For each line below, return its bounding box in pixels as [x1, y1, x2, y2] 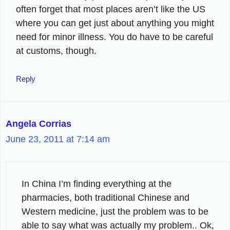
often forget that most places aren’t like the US [16, 4, 205, 14]
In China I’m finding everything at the [22, 178, 171, 189]
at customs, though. [16, 45, 97, 56]
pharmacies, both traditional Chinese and [22, 192, 189, 203]
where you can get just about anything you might [16, 17, 214, 28]
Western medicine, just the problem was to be [22, 206, 208, 217]
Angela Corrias [6, 118, 71, 129]
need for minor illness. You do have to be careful [16, 31, 213, 42]
